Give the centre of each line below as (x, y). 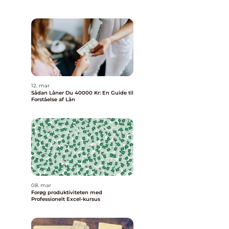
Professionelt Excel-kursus (66, 199)
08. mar (41, 185)
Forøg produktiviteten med (67, 192)
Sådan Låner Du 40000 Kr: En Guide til (82, 93)
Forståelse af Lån (53, 99)
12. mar (40, 86)
